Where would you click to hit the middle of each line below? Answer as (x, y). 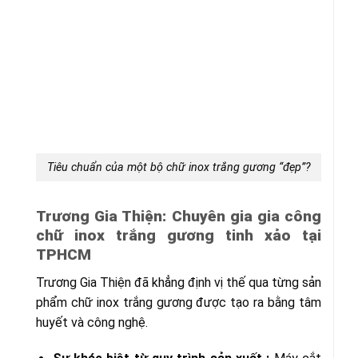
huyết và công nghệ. (92, 322)
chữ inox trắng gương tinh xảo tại (179, 235)
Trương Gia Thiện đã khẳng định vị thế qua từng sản (179, 282)
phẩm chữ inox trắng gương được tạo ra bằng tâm (179, 302)
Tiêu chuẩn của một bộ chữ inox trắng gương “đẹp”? (179, 168)
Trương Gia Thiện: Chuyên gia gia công (179, 216)
